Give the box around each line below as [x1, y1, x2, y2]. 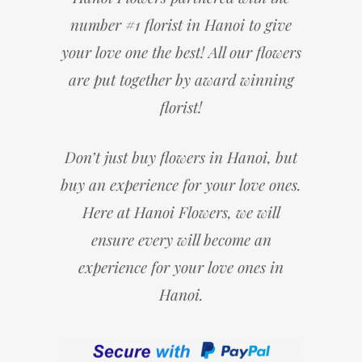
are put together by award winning [68, 69, 294, 90]
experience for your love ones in [78, 256, 284, 277]
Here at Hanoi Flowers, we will [82, 201, 280, 222]
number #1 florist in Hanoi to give [70, 14, 292, 35]
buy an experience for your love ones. [61, 174, 301, 195]
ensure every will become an [90, 229, 271, 250]
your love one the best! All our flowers [61, 41, 301, 62]
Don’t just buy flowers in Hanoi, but [65, 146, 297, 167]
